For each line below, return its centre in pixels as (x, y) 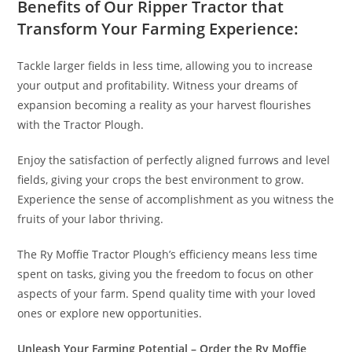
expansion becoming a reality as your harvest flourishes (165, 104)
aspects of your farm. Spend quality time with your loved (167, 293)
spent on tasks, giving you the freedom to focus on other (166, 273)
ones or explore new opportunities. (110, 313)
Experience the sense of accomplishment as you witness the (176, 199)
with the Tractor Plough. (81, 124)
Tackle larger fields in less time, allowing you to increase (165, 65)
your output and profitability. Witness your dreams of (158, 85)
